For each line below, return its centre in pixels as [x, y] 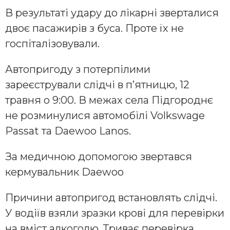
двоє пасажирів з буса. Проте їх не [94, 28]
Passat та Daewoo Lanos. [68, 131]
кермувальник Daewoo [64, 172]
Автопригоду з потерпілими [78, 69]
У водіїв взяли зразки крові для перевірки [115, 213]
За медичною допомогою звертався [99, 156]
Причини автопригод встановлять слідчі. [111, 197]
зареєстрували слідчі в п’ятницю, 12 [97, 84]
